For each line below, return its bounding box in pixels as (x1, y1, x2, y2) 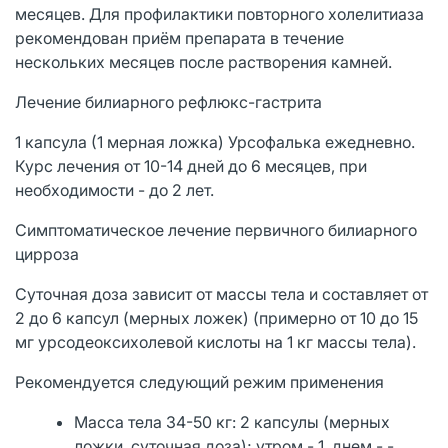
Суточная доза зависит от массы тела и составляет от (15, 283, 428, 304)
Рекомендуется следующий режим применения (15, 371, 384, 392)
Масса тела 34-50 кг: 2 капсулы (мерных (74, 411, 391, 432)
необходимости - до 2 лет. (15, 179, 214, 200)
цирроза (15, 243, 79, 264)
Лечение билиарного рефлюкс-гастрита (15, 91, 322, 112)
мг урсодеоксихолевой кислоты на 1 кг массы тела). (15, 331, 416, 352)
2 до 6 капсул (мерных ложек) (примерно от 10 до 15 (15, 307, 418, 328)
